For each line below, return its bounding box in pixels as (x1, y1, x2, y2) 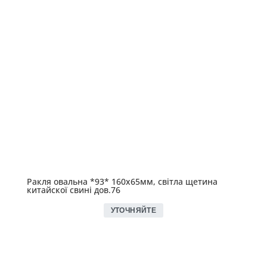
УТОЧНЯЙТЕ (110, 206, 157, 215)
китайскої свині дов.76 (26, 184, 120, 195)
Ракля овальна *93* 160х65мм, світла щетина (26, 175, 218, 187)
